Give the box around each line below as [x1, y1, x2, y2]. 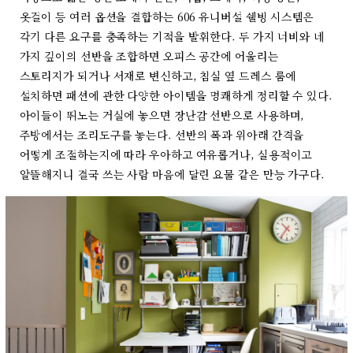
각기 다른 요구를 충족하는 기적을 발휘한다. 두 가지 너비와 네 [19, 28, 325, 44]
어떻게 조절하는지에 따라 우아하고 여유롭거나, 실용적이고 [19, 146, 313, 162]
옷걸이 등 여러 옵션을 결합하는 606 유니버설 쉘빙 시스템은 [19, 8, 315, 24]
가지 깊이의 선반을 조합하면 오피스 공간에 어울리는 [19, 47, 279, 64]
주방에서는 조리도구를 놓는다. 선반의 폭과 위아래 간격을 [19, 126, 305, 143]
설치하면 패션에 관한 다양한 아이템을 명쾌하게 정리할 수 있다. [19, 87, 333, 103]
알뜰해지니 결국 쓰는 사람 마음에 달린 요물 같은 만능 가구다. [19, 165, 325, 182]
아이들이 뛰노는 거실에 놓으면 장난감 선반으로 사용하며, [19, 106, 305, 123]
